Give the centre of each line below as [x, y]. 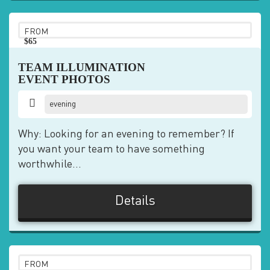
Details [135, 201]
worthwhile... [50, 165]
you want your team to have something [111, 149]
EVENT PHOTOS [64, 79]
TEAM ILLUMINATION [82, 67]
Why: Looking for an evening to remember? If [126, 134]
